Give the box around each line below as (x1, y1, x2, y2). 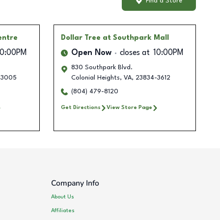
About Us (51, 193, 75, 200)
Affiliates (51, 207, 75, 214)
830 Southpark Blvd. (71, 64, 133, 71)
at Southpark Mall (102, 34, 169, 42)
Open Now (71, 49, 111, 57)
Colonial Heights (71, 75, 120, 82)
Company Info (51, 178, 100, 189)
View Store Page (106, 105, 152, 111)
